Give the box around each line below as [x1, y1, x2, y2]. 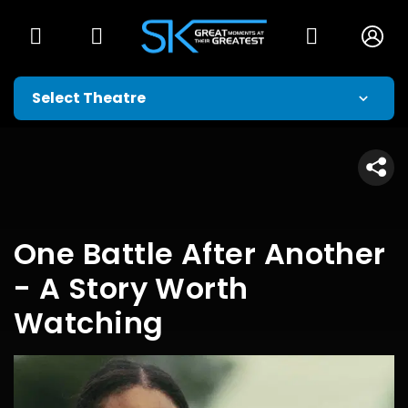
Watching [14, 302, 164, 343]
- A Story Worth [14, 268, 249, 309]
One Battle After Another [14, 233, 386, 274]
